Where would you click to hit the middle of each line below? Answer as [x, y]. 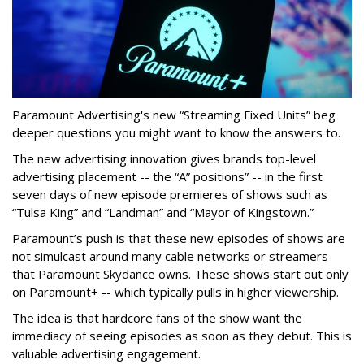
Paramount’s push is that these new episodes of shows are [179, 238]
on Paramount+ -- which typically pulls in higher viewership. [175, 292]
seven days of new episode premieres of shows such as [170, 195]
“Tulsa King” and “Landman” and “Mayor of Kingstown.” [163, 212]
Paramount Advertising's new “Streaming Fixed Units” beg [174, 115]
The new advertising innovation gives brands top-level [164, 159]
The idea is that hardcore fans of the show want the [157, 318]
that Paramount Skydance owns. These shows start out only [180, 274]
